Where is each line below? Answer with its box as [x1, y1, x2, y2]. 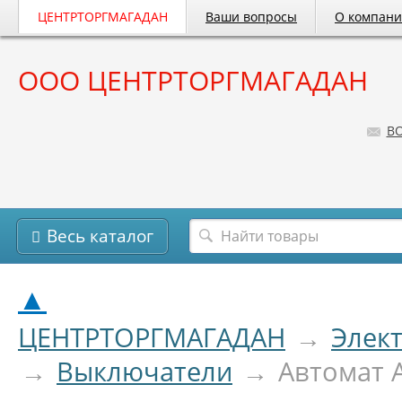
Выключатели [57, 354, 232, 389]
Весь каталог [47, 224, 153, 248]
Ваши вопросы [205, 8, 297, 25]
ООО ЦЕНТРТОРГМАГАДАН [18, 62, 368, 99]
